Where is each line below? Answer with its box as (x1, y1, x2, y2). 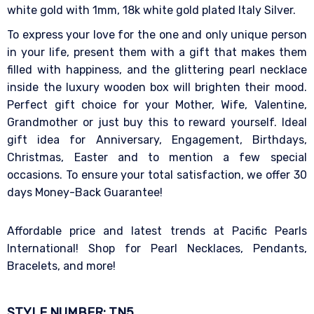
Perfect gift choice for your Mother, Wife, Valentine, (7, 98, 307, 112)
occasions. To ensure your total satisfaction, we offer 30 (7, 168, 307, 182)
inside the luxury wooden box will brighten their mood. (7, 81, 307, 95)
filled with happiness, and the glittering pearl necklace (7, 63, 307, 77)
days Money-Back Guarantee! (7, 186, 163, 200)
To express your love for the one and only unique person (7, 28, 307, 42)
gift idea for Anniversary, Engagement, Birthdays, (7, 133, 307, 147)
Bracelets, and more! (7, 259, 116, 273)
